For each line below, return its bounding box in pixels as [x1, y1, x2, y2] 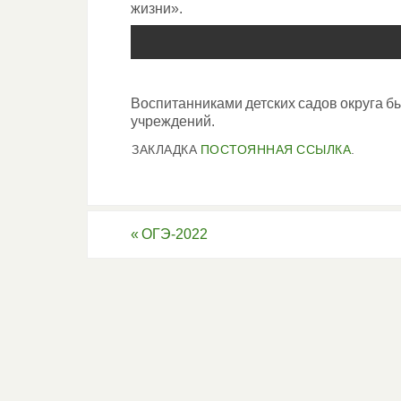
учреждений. [131, 113, 215, 129]
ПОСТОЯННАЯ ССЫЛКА [200, 142, 351, 157]
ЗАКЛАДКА [132, 142, 200, 157]
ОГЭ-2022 [139, 226, 208, 242]
